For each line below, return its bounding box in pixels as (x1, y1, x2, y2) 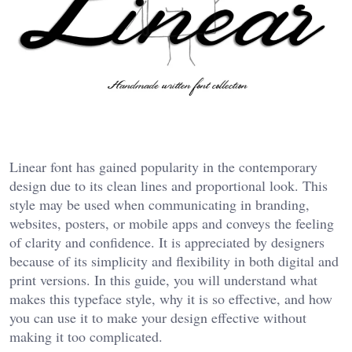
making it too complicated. (9, 327, 163, 346)
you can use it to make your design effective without (9, 308, 306, 328)
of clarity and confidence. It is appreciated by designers (9, 233, 324, 252)
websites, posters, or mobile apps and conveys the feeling (9, 214, 334, 233)
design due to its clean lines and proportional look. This (9, 176, 328, 196)
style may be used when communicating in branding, (9, 195, 310, 214)
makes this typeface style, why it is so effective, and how (9, 289, 332, 309)
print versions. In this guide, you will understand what (9, 270, 317, 290)
